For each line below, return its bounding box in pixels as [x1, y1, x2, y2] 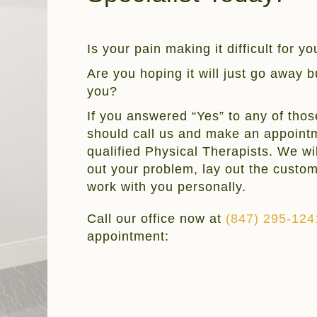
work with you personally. [87, 179, 247, 194]
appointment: [87, 229, 170, 243]
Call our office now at [87, 211, 226, 226]
